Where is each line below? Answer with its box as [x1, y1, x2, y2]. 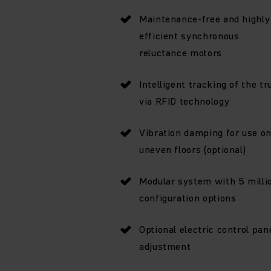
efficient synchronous [139, 28, 240, 42]
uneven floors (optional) [139, 142, 246, 156]
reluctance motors [139, 45, 222, 59]
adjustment [139, 239, 191, 253]
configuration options [139, 191, 237, 204]
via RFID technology [139, 94, 230, 108]
